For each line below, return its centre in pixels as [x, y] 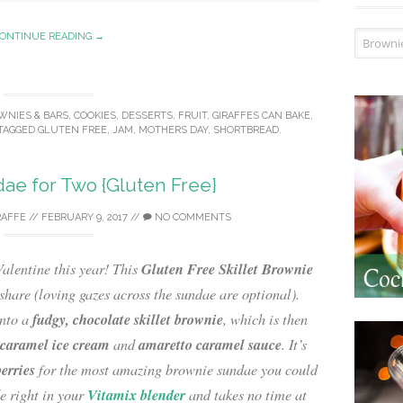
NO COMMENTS [191, 217]
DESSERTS [147, 115]
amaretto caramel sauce [210, 344]
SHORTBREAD [246, 130]
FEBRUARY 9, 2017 [84, 217]
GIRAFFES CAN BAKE [261, 115]
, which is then [265, 319]
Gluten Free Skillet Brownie [227, 269]
